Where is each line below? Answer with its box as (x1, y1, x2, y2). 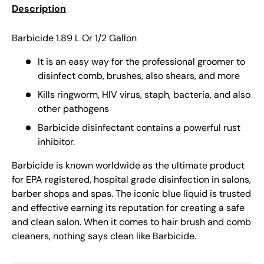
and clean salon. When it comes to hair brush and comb (12, 216, 251, 229)
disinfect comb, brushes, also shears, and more (38, 70, 240, 82)
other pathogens (38, 103, 109, 115)
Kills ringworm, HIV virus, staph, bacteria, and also (38, 88, 250, 101)
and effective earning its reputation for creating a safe (12, 202, 245, 214)
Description (12, 2, 66, 15)
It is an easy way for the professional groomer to (38, 55, 245, 68)
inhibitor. (38, 136, 75, 148)
